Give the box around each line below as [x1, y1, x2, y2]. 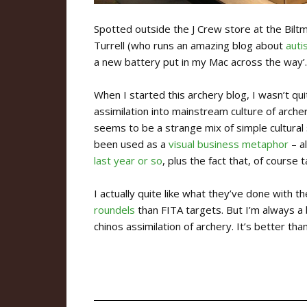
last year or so [94, 153, 162, 168]
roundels [94, 203, 135, 217]
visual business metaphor [169, 137, 288, 151]
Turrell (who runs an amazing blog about [94, 38, 286, 53]
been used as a [94, 137, 169, 151]
